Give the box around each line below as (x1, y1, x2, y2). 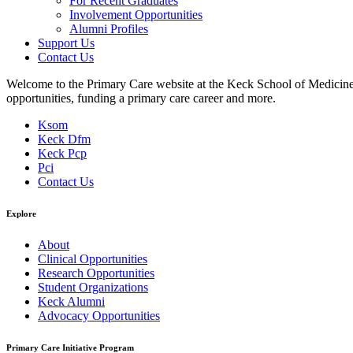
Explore (6, 209, 36, 219)
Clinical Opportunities (38, 252, 147, 266)
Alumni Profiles (69, 22, 148, 36)
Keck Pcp (38, 147, 87, 161)
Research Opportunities (38, 266, 154, 281)
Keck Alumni (38, 295, 105, 309)
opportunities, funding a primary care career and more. (6, 91, 276, 106)
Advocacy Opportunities (38, 309, 160, 323)
